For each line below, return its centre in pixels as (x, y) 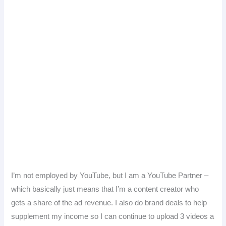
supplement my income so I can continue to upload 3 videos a (113, 216)
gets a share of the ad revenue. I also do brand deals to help (109, 203)
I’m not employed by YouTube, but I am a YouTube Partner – (110, 175)
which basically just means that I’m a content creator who (105, 189)
